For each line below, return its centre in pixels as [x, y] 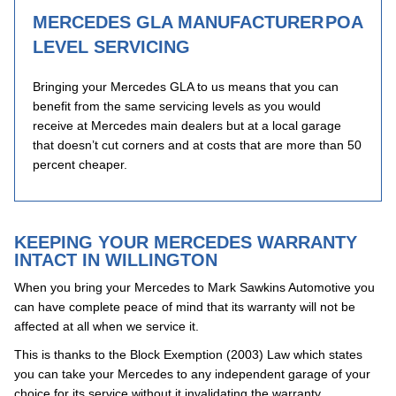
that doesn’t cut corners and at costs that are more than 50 [197, 145]
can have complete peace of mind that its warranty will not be [185, 307]
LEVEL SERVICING [111, 47]
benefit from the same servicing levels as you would [177, 106]
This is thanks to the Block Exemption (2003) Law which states [188, 354]
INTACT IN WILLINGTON [116, 260]
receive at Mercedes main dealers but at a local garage [187, 126]
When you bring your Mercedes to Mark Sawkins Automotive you [194, 287]
